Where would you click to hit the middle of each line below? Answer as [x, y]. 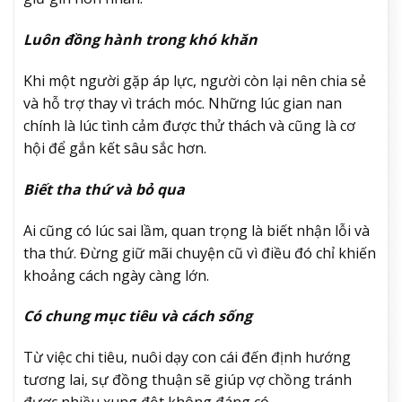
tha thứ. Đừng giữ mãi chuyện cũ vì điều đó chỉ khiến [200, 253]
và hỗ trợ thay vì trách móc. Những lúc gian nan [183, 103]
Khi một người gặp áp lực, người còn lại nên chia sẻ [195, 80]
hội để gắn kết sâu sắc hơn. [115, 148]
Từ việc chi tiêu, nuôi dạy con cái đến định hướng [187, 358]
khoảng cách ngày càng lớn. [116, 275]
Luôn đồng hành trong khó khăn [140, 40]
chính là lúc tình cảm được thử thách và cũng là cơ [189, 125]
